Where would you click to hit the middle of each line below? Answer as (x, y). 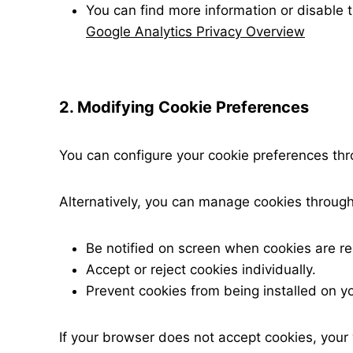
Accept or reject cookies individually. (201, 269)
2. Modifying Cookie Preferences (184, 107)
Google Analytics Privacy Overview (195, 32)
